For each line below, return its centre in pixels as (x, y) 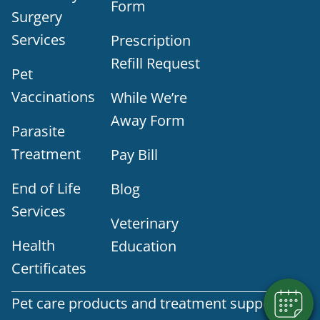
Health (33, 245)
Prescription (150, 40)
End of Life (46, 188)
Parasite (38, 131)
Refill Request (155, 63)
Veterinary (144, 223)
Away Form (147, 120)
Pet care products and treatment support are (159, 303)
